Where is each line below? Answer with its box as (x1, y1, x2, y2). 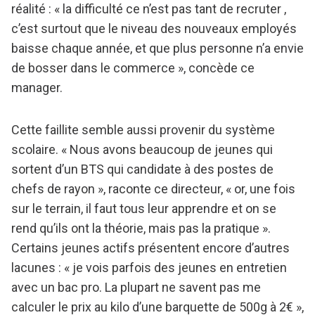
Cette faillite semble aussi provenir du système (11, 122, 275, 138)
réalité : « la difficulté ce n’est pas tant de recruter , (11, 1, 286, 17)
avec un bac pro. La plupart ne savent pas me (11, 280, 261, 295)
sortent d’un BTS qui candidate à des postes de (11, 162, 274, 177)
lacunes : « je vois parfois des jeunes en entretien (11, 260, 287, 276)
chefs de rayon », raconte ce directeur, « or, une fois (11, 181, 295, 197)
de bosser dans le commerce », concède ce (11, 60, 255, 76)
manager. (11, 80, 63, 96)
